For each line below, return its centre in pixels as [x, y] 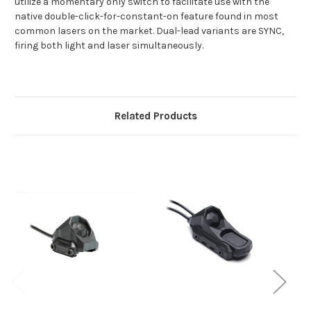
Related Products [155, 116]
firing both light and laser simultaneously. [109, 46]
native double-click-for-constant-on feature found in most [146, 17]
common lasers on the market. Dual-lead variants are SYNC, [149, 31]
